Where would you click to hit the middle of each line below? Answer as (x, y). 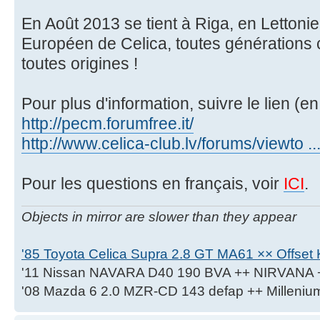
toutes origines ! (80, 64)
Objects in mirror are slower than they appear (159, 216)
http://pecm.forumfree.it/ (107, 124)
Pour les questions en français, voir (152, 184)
